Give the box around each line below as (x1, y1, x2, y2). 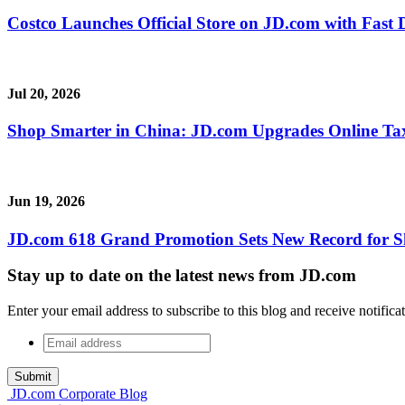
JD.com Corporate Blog (11, 386, 147, 401)
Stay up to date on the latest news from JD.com (7, 266, 356, 286)
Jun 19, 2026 (7, 193, 85, 210)
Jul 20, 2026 (7, 86, 80, 102)
